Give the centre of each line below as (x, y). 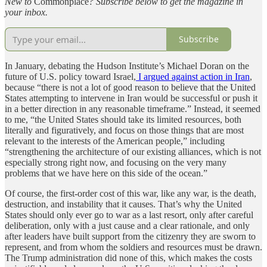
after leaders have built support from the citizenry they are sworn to (130, 236)
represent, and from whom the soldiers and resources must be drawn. (133, 247)
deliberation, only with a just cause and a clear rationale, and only (127, 225)
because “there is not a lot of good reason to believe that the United (130, 87)
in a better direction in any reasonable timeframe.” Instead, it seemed (133, 108)
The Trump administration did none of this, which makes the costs (128, 257)
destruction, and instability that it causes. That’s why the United (123, 204)
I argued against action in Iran (193, 76)
